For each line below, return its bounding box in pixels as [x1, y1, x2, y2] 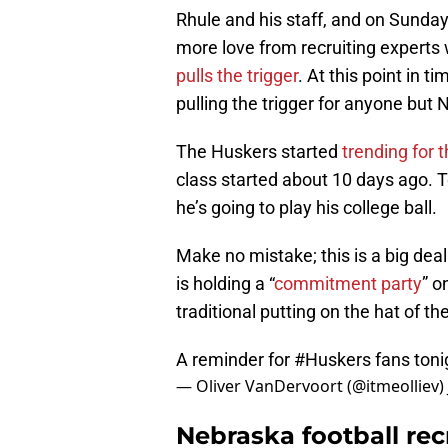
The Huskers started [176, 141, 342, 163]
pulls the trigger [176, 65, 298, 87]
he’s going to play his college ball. [176, 197, 437, 219]
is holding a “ [176, 273, 274, 295]
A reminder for [176, 349, 294, 371]
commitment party [274, 273, 422, 295]
